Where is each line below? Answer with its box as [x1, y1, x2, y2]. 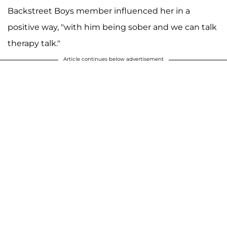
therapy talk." [8, 38, 60, 48]
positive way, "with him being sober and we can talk [8, 22, 217, 32]
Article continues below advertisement [63, 55, 164, 62]
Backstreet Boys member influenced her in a [8, 6, 190, 16]
